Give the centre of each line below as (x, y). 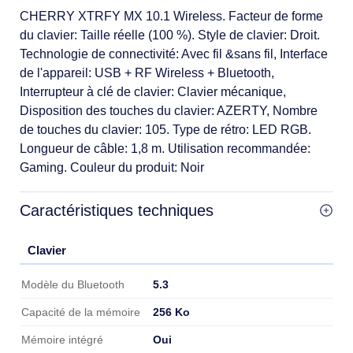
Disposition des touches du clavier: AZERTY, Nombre (169, 110)
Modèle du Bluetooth (73, 284)
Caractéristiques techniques (117, 210)
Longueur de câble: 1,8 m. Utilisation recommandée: (165, 148)
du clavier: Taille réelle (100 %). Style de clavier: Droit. (170, 35)
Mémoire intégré (62, 340)
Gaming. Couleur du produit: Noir (112, 167)
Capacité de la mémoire (81, 312)
